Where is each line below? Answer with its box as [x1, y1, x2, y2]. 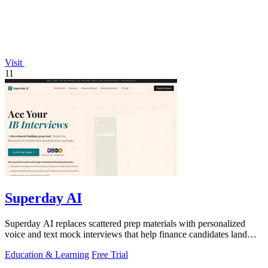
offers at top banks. [5, 239, 77, 250]
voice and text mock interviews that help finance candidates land [5, 229, 247, 239]
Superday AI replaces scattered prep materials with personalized [5, 218, 245, 229]
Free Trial [92, 249, 128, 260]
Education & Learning [5, 249, 89, 260]
